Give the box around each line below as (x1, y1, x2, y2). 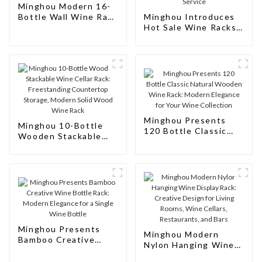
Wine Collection (143, 167, 216, 178)
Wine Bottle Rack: (18, 244, 100, 255)
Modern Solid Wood (18, 173, 106, 183)
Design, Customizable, (143, 53, 244, 64)
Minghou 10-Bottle (18, 120, 104, 130)
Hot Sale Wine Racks (143, 22, 237, 32)
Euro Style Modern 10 (143, 32, 241, 43)
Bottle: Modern (143, 43, 213, 53)
